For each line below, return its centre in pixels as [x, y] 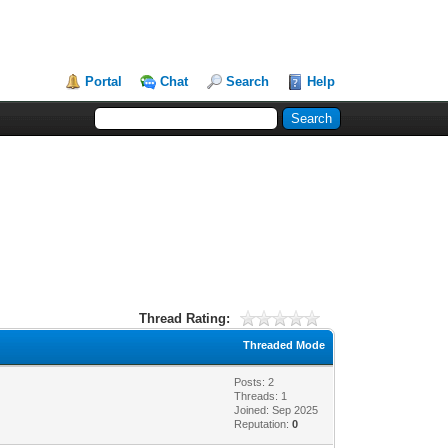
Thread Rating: [185, 318]
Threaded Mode [284, 344]
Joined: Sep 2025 [276, 409]
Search [248, 81]
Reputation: [263, 423]
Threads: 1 [261, 395]
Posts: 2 [254, 381]
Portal [104, 81]
